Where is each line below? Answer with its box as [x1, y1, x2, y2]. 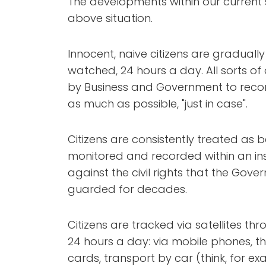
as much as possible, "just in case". [68, 96, 248, 111]
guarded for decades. [68, 182, 187, 197]
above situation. [68, 11, 153, 26]
